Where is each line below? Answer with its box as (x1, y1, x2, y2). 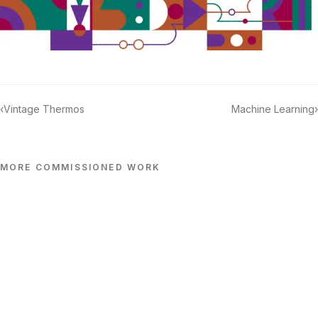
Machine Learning (231, 103, 314, 116)
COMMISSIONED (35, 162, 124, 173)
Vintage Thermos (4, 103, 84, 116)
